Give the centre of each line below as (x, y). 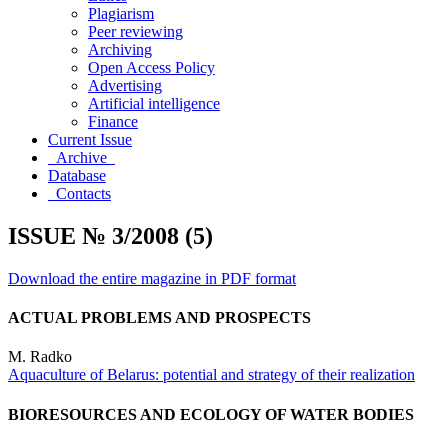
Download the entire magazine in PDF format (152, 278)
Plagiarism (121, 13)
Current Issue (90, 139)
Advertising (125, 85)
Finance (113, 121)
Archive (81, 157)
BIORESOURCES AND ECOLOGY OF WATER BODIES (211, 414)
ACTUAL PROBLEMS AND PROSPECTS (159, 318)
